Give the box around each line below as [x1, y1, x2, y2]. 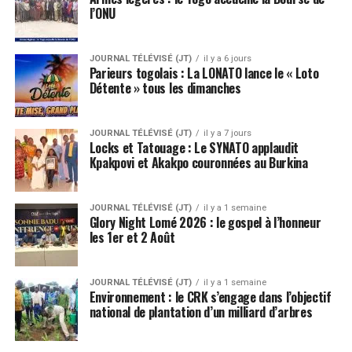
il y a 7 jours [203, 127, 251, 138]
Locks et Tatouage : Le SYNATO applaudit [89, 137, 299, 157]
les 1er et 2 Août [89, 227, 175, 247]
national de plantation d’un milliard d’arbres [89, 302, 313, 321]
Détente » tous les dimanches [89, 78, 241, 97]
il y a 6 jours [203, 53, 251, 64]
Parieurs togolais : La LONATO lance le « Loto [89, 63, 319, 82]
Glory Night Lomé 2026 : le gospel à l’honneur [89, 212, 321, 232]
